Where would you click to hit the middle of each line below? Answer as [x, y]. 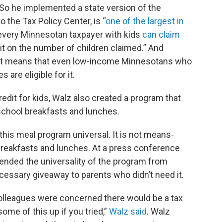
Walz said [128, 211]
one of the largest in [145, 21]
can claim [161, 34]
